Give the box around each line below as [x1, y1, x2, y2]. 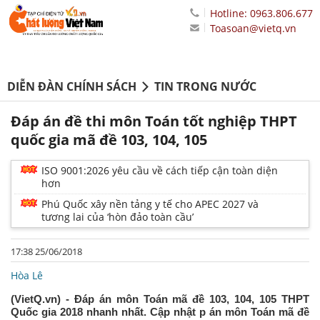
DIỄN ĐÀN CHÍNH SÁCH [7, 79, 136, 95]
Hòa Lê [11, 269, 43, 283]
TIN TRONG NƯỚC [154, 79, 256, 95]
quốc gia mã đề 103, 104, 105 [11, 130, 207, 150]
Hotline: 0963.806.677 [210, 6, 313, 20]
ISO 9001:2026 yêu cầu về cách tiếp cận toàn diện [41, 164, 278, 178]
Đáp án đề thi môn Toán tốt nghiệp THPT [11, 111, 297, 131]
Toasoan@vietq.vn [210, 21, 296, 35]
